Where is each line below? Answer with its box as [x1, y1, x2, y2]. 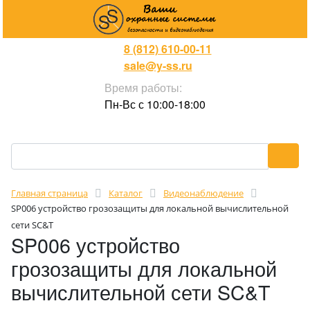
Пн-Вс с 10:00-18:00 [104, 96, 206, 112]
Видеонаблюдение [163, 187, 244, 199]
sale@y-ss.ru [123, 57, 192, 73]
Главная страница [11, 187, 88, 199]
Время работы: [104, 80, 182, 95]
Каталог [109, 187, 143, 199]
